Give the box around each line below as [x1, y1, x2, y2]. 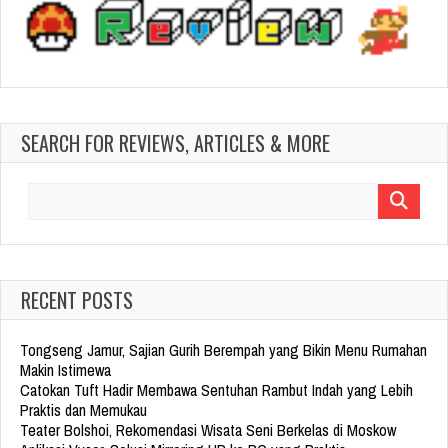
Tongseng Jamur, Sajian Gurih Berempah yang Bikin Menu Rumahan [20, 339, 427, 362]
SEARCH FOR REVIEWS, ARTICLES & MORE [21, 127, 330, 158]
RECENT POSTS [21, 285, 133, 316]
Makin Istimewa [20, 359, 111, 382]
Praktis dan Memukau [20, 399, 147, 422]
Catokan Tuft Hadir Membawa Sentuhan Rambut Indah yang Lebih [20, 379, 413, 402]
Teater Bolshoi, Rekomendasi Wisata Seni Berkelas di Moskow [20, 419, 396, 442]
